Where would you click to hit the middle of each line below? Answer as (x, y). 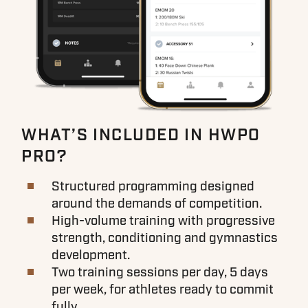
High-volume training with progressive (164, 221)
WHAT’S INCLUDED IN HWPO (141, 135)
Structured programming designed (153, 187)
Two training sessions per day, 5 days (160, 273)
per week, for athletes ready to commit (163, 290)
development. (91, 256)
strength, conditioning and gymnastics (165, 239)
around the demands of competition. (157, 204)
